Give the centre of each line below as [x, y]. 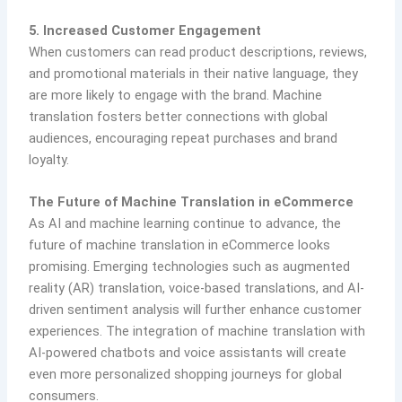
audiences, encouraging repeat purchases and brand [184, 138]
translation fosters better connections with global [179, 116]
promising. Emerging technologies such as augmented [190, 267]
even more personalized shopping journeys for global [186, 375]
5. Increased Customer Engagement [145, 30]
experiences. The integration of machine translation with [197, 332]
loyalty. [49, 159]
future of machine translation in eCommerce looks [180, 245]
